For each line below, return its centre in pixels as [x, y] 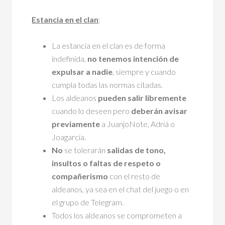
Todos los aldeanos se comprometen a [117, 215]
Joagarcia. [69, 137]
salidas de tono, [137, 150]
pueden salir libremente [142, 97]
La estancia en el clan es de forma [109, 45]
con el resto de [134, 176]
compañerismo [80, 176]
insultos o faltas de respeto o [106, 163]
